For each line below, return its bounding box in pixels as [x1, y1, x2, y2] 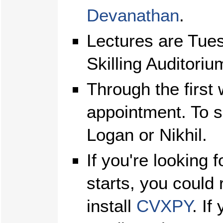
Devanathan [87, 5, 179, 26]
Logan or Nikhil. [87, 124, 207, 145]
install [87, 196, 136, 216]
